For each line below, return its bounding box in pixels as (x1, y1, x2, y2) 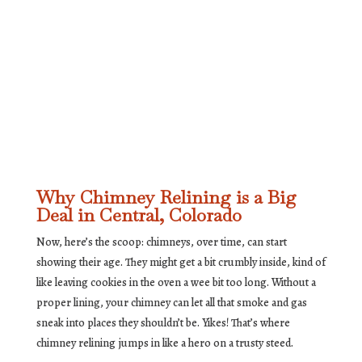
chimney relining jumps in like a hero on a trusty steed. (36, 335, 293, 351)
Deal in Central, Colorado (36, 204, 242, 227)
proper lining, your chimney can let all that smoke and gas (36, 295, 307, 311)
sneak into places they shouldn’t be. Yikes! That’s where (36, 315, 290, 331)
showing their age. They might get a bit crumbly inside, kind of (36, 255, 326, 271)
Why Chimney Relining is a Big (36, 186, 297, 209)
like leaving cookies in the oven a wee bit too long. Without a (36, 275, 316, 291)
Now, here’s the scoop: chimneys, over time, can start (36, 234, 287, 250)
